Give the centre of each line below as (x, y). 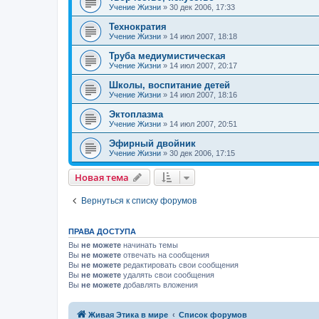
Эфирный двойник (152, 144)
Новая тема (102, 178)
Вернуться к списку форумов (139, 201)
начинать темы (150, 245)
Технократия (138, 27)
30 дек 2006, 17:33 (202, 7)
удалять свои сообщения (168, 275)
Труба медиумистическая (167, 56)
